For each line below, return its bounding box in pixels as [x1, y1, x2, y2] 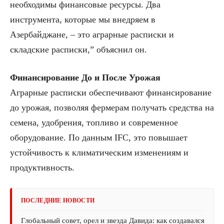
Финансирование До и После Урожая [10, 72, 160, 82]
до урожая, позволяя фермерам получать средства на [10, 102, 214, 112]
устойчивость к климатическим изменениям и [10, 147, 188, 157]
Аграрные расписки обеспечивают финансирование [10, 87, 211, 97]
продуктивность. [10, 162, 74, 172]
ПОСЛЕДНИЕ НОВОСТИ [21, 196, 95, 204]
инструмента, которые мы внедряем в [10, 14, 155, 24]
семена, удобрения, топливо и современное [10, 117, 178, 127]
